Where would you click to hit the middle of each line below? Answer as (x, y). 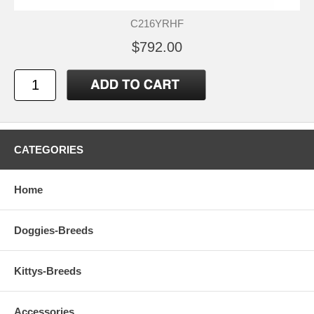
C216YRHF (157, 23)
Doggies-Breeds (54, 230)
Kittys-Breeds (48, 271)
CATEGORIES (49, 150)
